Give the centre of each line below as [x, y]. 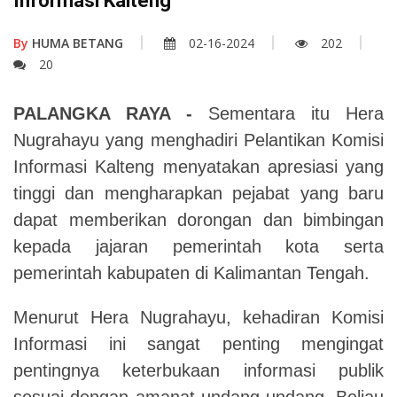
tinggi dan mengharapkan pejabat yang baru [198, 193]
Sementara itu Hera [288, 113]
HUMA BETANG [76, 43]
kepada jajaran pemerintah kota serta [198, 246]
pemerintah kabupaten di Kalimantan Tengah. [191, 272]
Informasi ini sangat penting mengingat [198, 343]
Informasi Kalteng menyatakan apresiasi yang [198, 166]
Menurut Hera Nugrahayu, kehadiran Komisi [198, 317]
